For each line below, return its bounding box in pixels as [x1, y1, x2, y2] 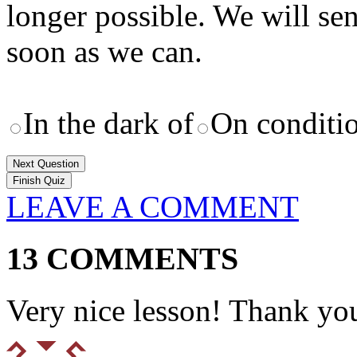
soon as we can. [6, 34, 202, 69]
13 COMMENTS [6, 241, 238, 277]
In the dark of [23, 106, 194, 141]
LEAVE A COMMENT [6, 190, 299, 225]
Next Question [13, 158, 79, 171]
